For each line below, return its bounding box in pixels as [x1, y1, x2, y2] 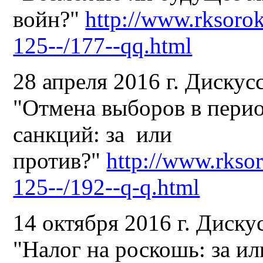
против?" [13, 147, 107, 173]
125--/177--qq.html [13, 32, 193, 58]
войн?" [13, 6, 86, 32]
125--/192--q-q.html [13, 174, 200, 200]
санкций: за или [13, 121, 173, 147]
